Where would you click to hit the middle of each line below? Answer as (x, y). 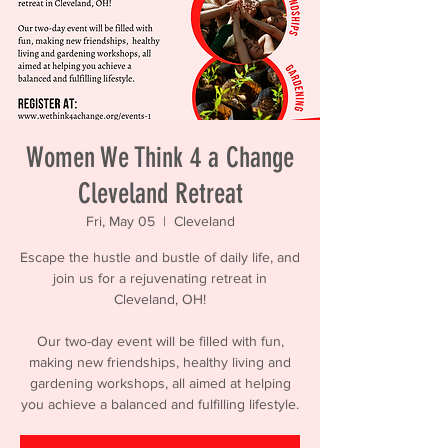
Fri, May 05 (120, 221)
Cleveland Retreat (160, 193)
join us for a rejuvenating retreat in (160, 278)
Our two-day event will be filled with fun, (160, 341)
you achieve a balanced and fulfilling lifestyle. (160, 404)
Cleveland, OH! (160, 299)
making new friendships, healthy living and (160, 362)
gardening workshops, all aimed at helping (160, 383)
